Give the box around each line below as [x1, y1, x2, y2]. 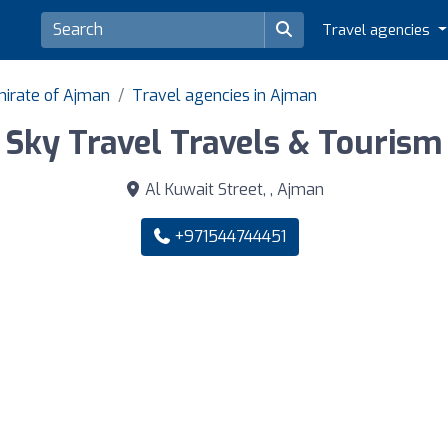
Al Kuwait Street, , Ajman [140, 179, 324, 201]
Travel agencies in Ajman [132, 85, 317, 107]
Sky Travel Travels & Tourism [6, 122, 442, 165]
